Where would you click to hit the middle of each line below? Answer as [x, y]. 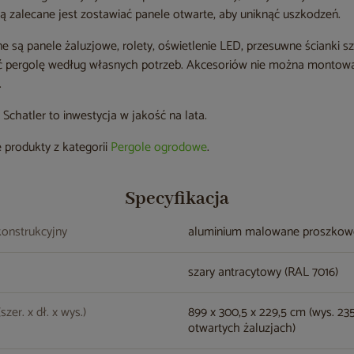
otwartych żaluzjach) [242, 328]
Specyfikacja [177, 199]
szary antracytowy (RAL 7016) [264, 272]
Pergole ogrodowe [159, 147]
